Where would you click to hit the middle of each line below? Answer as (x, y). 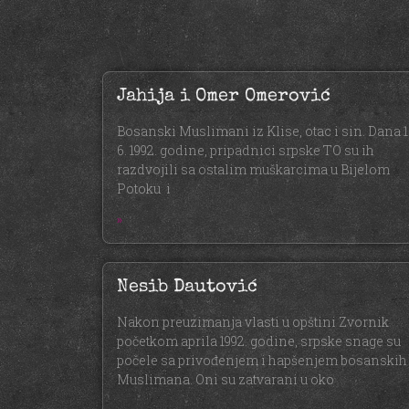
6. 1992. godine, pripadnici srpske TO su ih (246, 151)
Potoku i (144, 189)
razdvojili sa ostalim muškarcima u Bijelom (253, 170)
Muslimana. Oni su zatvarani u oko (225, 380)
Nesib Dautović (187, 288)
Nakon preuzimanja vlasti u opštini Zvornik (253, 322)
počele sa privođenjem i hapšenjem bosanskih (262, 361)
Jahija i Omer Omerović (224, 97)
